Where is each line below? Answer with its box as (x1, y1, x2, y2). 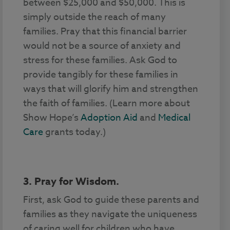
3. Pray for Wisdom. (23, 174, 119, 188)
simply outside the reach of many (23, 10, 166, 24)
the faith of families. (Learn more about (23, 96, 190, 110)
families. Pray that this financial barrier (23, 24, 187, 39)
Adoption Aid (81, 110, 138, 125)
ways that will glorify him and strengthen (23, 82, 198, 96)
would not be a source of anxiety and (23, 39, 181, 53)
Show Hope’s (23, 110, 81, 125)
